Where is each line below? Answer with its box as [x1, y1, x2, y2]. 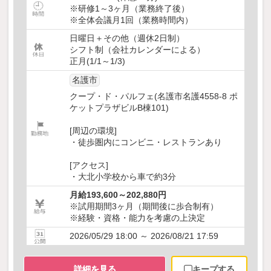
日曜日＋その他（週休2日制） [70, 33, 184, 44]
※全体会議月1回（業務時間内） [70, 15, 193, 25]
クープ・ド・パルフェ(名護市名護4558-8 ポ [70, 91, 238, 102]
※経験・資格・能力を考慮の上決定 [70, 213, 205, 223]
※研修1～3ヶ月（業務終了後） [70, 4, 189, 14]
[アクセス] [70, 160, 108, 171]
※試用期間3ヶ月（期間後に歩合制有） [70, 201, 218, 212]
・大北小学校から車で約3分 [70, 172, 176, 182]
